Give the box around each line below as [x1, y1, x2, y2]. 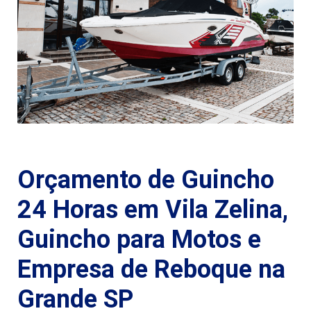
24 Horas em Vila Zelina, [17, 195, 288, 225]
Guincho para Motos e [17, 225, 261, 255]
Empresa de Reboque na [17, 255, 285, 285]
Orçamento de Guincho [17, 165, 274, 195]
